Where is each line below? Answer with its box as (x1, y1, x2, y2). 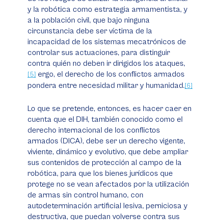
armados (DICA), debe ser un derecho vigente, (27, 137, 185, 145)
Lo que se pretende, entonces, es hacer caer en (27, 104, 192, 113)
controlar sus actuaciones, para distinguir (27, 48, 170, 57)
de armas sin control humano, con (27, 191, 143, 199)
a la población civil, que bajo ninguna (27, 16, 150, 25)
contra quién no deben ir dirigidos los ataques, (27, 59, 185, 68)
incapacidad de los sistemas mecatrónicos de (27, 37, 186, 46)
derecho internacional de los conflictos (27, 126, 160, 135)
